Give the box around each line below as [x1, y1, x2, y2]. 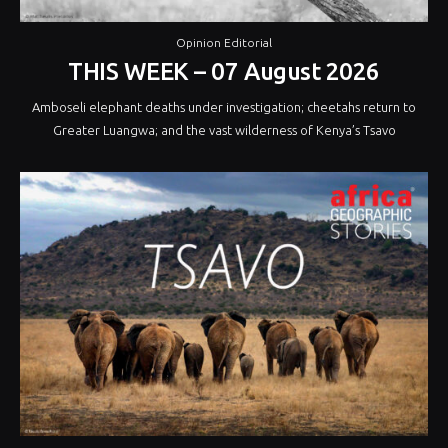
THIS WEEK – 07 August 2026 [68, 58, 380, 86]
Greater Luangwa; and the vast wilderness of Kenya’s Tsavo [52, 123, 396, 138]
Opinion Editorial [176, 36, 272, 50]
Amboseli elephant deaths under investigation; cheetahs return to [32, 100, 416, 115]
